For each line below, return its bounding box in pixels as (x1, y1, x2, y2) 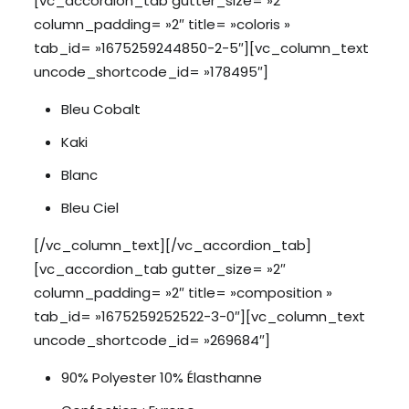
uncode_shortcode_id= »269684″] (33, 330, 270, 350)
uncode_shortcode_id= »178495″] (33, 62, 268, 81)
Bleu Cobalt (60, 100, 141, 119)
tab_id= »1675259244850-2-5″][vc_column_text (33, 38, 369, 58)
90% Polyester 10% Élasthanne (60, 368, 262, 387)
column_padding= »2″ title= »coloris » (33, 15, 290, 34)
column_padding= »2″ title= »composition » (33, 283, 332, 302)
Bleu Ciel (60, 198, 119, 217)
